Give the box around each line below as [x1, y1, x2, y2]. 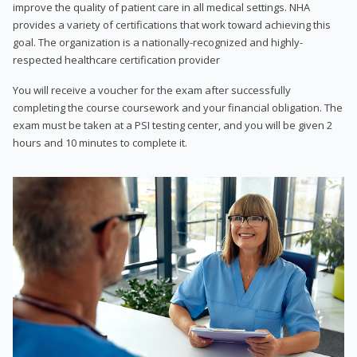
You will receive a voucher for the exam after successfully [13, 82, 291, 97]
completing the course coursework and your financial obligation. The [13, 100, 343, 115]
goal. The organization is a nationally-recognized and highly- [13, 34, 303, 49]
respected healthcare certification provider [13, 52, 220, 67]
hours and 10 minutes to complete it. [13, 135, 187, 150]
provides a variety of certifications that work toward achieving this [13, 17, 331, 32]
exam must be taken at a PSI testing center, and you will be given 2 [13, 117, 332, 132]
